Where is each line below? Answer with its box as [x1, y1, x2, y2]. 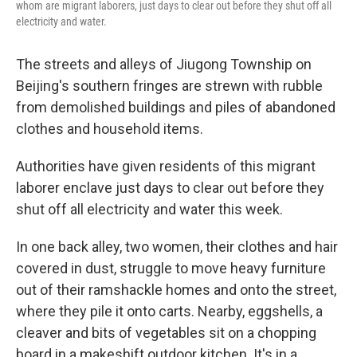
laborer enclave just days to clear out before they [16, 179, 324, 196]
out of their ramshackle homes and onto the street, [16, 281, 336, 298]
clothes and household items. [16, 120, 203, 137]
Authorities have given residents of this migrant [16, 158, 316, 175]
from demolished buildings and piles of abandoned [16, 99, 335, 116]
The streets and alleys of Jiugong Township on [16, 56, 312, 73]
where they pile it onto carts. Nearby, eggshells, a [16, 303, 323, 320]
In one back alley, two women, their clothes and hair [16, 238, 338, 255]
